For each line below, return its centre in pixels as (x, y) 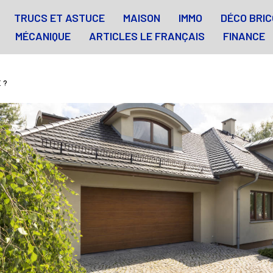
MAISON (141, 18)
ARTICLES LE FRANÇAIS (147, 36)
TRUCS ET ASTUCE (59, 18)
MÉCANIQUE (43, 36)
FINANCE (244, 36)
